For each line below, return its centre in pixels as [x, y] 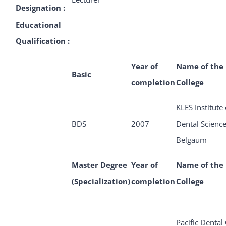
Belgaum [191, 140]
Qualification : [43, 41]
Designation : [40, 8]
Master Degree [99, 165]
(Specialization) [101, 181]
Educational [38, 25]
